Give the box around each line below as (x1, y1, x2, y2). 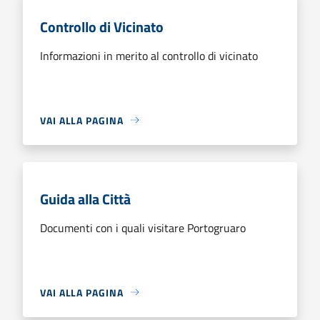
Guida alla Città (40, 187, 131, 210)
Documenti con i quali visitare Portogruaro (40, 219, 246, 236)
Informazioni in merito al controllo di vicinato (40, 46, 258, 64)
